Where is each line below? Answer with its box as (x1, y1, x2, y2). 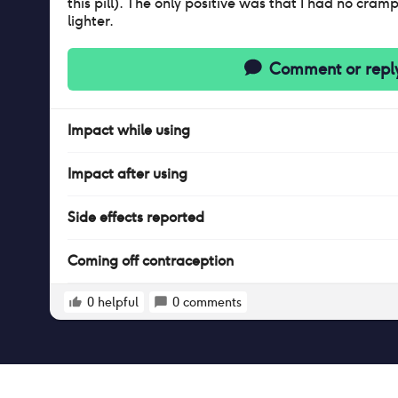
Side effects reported (68, 208, 204, 227)
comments (183, 294, 242, 310)
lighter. (68, 12, 114, 30)
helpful (98, 294, 139, 310)
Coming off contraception (68, 251, 234, 270)
